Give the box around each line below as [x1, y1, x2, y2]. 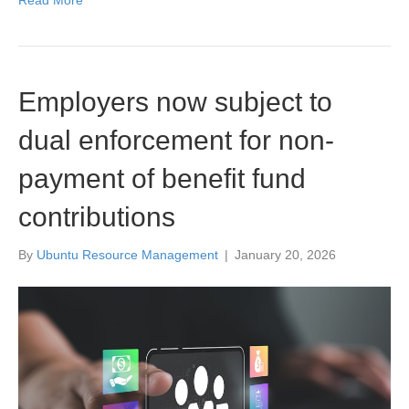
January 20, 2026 [235, 247, 336, 263]
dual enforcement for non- [18, 125, 334, 156]
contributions [18, 202, 175, 233]
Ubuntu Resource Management [37, 247, 218, 263]
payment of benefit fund [18, 163, 306, 194]
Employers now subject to [18, 87, 332, 118]
